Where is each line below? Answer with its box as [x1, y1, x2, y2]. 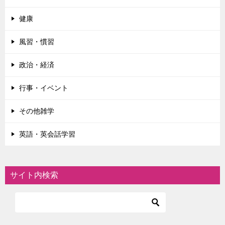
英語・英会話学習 [19, 130, 75, 138]
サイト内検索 [10, 171, 58, 179]
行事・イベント [19, 84, 68, 92]
